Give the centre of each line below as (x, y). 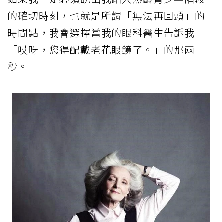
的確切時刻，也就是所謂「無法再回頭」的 (106, 16)
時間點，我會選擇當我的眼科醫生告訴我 (101, 33)
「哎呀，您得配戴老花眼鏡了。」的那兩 (101, 50)
